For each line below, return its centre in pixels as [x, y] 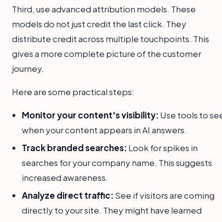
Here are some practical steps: [73, 91]
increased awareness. [65, 177]
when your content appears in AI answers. [104, 130]
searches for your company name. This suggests [117, 162]
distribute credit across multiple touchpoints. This [111, 38]
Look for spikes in [162, 147]
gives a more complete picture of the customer [107, 53]
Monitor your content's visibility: [90, 115]
